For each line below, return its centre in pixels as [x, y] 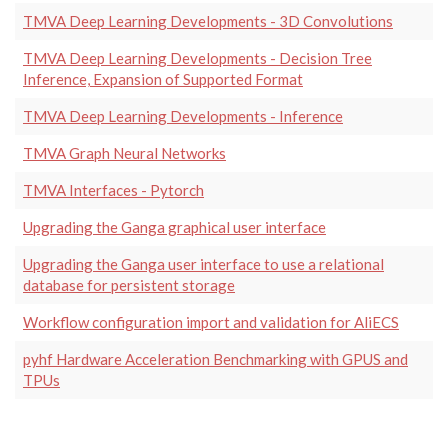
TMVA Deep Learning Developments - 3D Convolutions [208, 20]
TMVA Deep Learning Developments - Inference [183, 115]
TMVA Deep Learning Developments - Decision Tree [197, 57]
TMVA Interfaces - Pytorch [113, 189]
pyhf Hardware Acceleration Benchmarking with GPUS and [215, 358]
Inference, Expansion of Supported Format [163, 78]
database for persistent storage [129, 284]
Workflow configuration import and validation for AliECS [211, 321]
